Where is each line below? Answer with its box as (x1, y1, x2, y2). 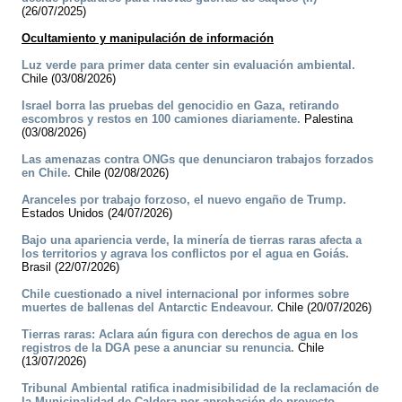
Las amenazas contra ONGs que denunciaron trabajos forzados (22, 153, 373, 167)
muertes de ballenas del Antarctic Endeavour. (22, 301, 274, 315)
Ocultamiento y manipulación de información (22, 31, 274, 46)
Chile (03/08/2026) (22, 72, 116, 86)
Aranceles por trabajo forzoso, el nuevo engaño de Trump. (22, 193, 346, 207)
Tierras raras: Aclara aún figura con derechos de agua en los (22, 328, 358, 342)
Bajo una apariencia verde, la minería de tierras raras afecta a (22, 233, 362, 248)
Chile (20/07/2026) (274, 301, 371, 315)
